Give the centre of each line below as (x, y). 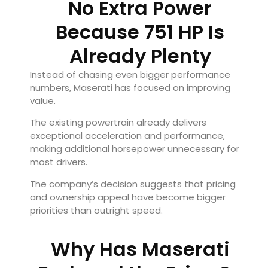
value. (43, 100)
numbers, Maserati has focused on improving (130, 87)
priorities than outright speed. (96, 210)
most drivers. (59, 162)
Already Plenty (140, 56)
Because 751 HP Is (140, 32)
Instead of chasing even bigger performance (130, 74)
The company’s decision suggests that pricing (133, 184)
